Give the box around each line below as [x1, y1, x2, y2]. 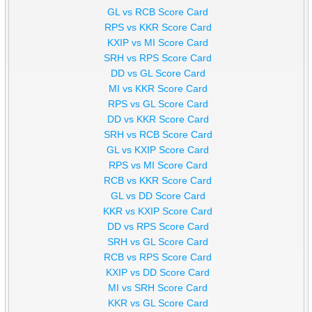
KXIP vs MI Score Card [107, 37, 209, 49]
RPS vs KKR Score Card [104, 22, 212, 33]
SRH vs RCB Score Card [103, 129, 212, 141]
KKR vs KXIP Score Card [103, 205, 213, 217]
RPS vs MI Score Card [108, 159, 208, 171]
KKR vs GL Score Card [107, 297, 208, 309]
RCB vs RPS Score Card [104, 251, 212, 263]
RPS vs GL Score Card [107, 98, 208, 110]
